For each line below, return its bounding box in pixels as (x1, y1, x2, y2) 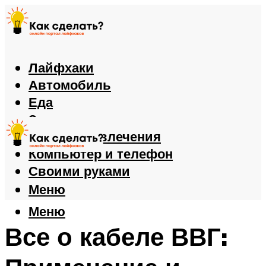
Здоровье (28, 110, 92, 128)
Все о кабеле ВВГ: (5, 220, 227, 252)
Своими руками (28, 162, 130, 180)
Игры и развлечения (28, 128, 161, 145)
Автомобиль (28, 76, 111, 94)
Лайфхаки (28, 59, 94, 77)
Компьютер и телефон (28, 145, 173, 163)
